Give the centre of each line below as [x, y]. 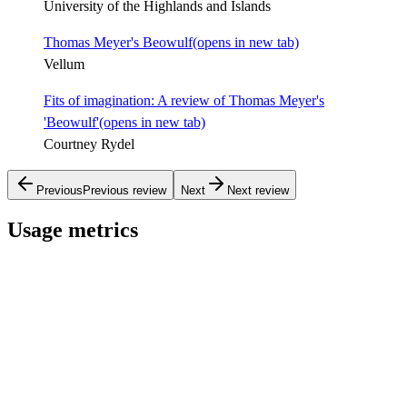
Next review [258, 190]
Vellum [64, 64]
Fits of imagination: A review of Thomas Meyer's [184, 100]
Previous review [124, 190]
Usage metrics [73, 229]
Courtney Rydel [89, 144]
